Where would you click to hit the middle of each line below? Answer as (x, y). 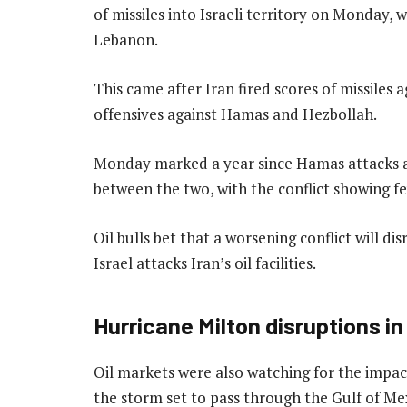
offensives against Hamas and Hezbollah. (237, 114)
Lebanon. (126, 39)
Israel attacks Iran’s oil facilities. (206, 263)
